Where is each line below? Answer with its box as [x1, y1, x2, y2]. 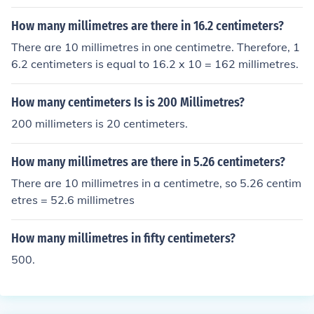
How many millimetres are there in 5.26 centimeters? [11, 154, 285, 170]
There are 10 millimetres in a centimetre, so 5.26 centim [11, 176, 301, 190]
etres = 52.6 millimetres [11, 193, 135, 207]
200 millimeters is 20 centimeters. [11, 116, 188, 130]
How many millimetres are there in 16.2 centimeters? [11, 18, 284, 34]
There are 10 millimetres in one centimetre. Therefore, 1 [11, 40, 300, 54]
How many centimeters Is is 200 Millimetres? [11, 95, 245, 110]
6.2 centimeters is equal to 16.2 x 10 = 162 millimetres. [11, 57, 299, 71]
